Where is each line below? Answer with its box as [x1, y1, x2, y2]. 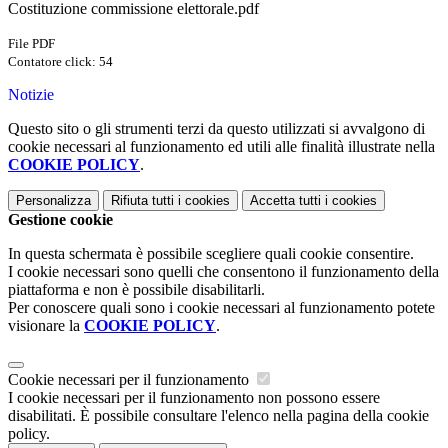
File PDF [8, 36, 55, 52]
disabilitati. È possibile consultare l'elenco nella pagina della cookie [8, 407, 429, 425]
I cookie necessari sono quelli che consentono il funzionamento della [8, 263, 439, 281]
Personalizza [16, 193, 91, 209]
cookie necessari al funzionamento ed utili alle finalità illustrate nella [8, 138, 435, 156]
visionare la [8, 317, 84, 335]
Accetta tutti [250, 193, 321, 209]
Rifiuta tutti [111, 193, 174, 209]
